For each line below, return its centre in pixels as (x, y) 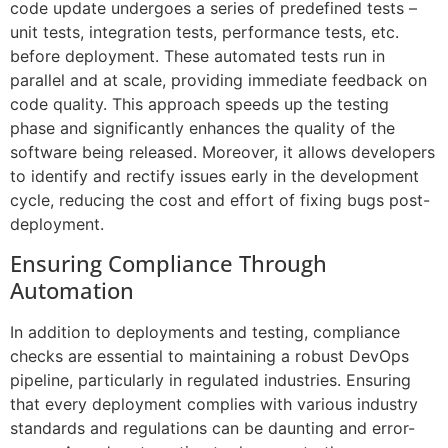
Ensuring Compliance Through (168, 263)
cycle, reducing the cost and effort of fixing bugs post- (220, 199)
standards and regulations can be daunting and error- (212, 428)
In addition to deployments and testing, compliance (205, 332)
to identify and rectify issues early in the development (214, 175)
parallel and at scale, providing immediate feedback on (218, 79)
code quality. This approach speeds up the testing (199, 103)
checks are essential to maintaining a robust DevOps (209, 356)
